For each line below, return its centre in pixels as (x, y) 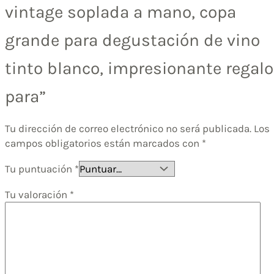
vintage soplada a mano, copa (120, 12)
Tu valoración (37, 195)
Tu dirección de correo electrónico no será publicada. (128, 129)
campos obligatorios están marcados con (103, 143)
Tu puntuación (40, 169)
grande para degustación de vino (132, 40)
